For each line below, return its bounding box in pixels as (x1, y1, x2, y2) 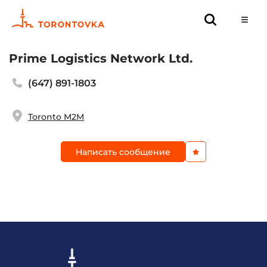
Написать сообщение (76, 146, 170, 157)
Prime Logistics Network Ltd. (9, 51, 193, 66)
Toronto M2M (27, 111, 84, 122)
